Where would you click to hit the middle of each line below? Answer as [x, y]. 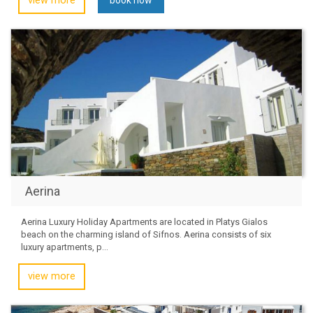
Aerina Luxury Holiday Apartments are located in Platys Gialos [144, 221]
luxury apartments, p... [65, 247]
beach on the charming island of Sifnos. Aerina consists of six [146, 234]
